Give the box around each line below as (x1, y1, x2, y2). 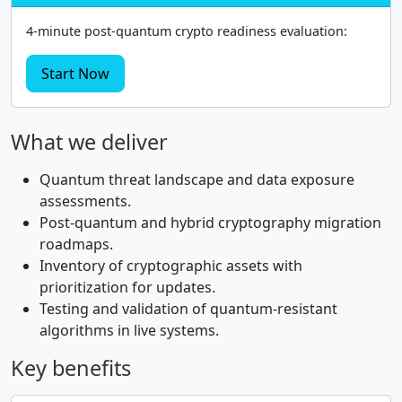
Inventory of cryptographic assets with (39, 256, 302, 275)
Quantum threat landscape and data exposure (39, 170, 354, 189)
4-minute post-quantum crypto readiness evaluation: (26, 22, 347, 39)
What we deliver (11, 127, 168, 156)
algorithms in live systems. (39, 320, 219, 340)
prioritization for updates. (39, 277, 215, 297)
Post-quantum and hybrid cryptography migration (39, 213, 381, 232)
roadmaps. (39, 234, 113, 254)
